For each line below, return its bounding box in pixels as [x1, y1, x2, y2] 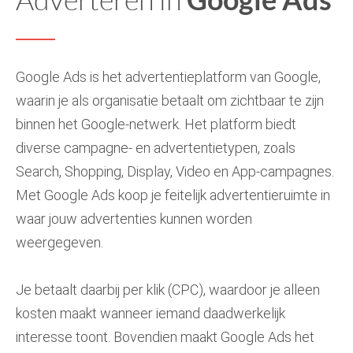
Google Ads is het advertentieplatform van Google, [16, 68, 321, 85]
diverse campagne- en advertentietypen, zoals [16, 139, 295, 156]
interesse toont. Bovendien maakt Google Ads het [16, 328, 314, 345]
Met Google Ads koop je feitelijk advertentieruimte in [16, 186, 330, 203]
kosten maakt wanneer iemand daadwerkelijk [16, 304, 285, 321]
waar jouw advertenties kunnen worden [16, 210, 252, 227]
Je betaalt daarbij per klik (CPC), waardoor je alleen [16, 281, 320, 298]
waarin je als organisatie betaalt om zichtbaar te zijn [16, 91, 324, 109]
